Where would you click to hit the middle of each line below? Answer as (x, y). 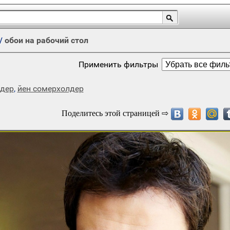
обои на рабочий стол (46, 40)
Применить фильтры (118, 64)
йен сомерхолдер (50, 89)
